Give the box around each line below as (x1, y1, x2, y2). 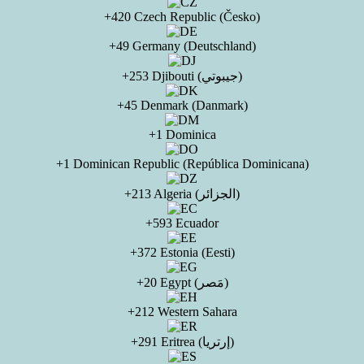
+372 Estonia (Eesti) (129, 245, 235, 259)
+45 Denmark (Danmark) (116, 98, 248, 112)
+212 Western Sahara (127, 305, 237, 318)
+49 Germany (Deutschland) (108, 39, 256, 53)
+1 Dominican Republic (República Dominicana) (55, 157, 309, 171)
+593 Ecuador (145, 216, 219, 230)
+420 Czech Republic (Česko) (104, 10, 260, 24)
